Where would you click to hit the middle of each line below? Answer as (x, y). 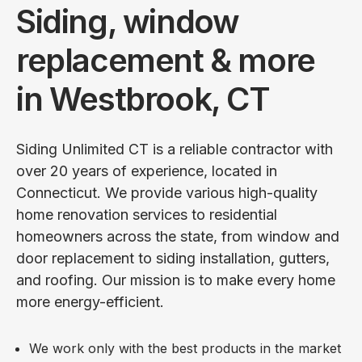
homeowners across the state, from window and (178, 236)
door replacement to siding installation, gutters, (173, 258)
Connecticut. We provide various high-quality (167, 192)
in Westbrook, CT (143, 99)
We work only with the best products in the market (185, 348)
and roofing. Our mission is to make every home (176, 280)
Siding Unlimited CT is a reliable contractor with (175, 149)
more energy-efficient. (90, 301)
